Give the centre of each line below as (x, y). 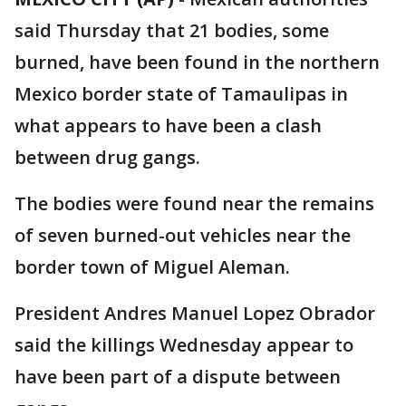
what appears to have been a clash (168, 126)
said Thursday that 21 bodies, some (172, 30)
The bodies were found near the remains (194, 203)
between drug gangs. (107, 157)
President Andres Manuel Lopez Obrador (195, 313)
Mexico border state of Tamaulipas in (181, 94)
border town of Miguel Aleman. (152, 267)
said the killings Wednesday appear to (184, 345)
